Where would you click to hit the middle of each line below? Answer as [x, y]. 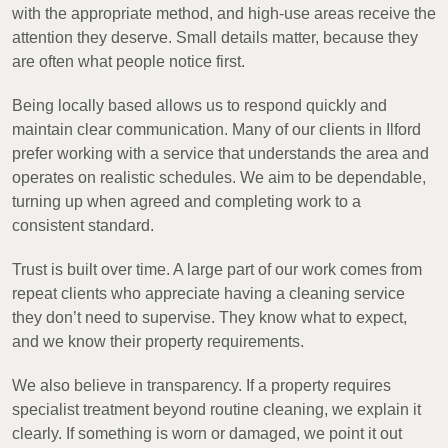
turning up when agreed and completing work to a [186, 202]
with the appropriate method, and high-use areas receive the [224, 14]
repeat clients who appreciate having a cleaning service [208, 294]
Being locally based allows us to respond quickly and [199, 106]
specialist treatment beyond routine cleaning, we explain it [216, 410]
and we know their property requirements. [158, 342]
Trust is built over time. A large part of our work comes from [217, 270]
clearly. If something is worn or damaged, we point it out [207, 434]
